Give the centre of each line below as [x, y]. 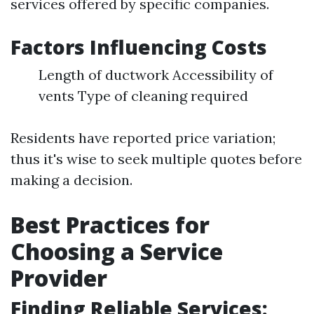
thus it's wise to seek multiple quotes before [156, 159]
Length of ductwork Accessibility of [156, 75]
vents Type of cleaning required [143, 96]
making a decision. [71, 180]
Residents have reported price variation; [143, 138]
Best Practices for [110, 225]
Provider [59, 278]
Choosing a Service [117, 252]
